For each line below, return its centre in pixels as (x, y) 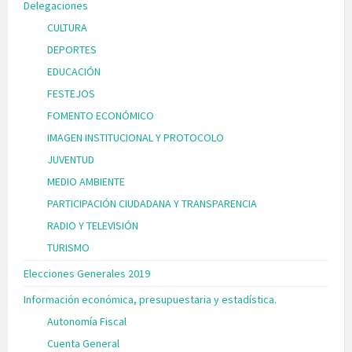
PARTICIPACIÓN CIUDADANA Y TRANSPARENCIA (152, 203)
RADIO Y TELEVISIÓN (93, 225)
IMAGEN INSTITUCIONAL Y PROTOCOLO (136, 137)
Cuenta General (83, 343)
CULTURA (67, 27)
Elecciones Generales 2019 (87, 273)
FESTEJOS (71, 93)
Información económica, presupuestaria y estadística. (150, 299)
